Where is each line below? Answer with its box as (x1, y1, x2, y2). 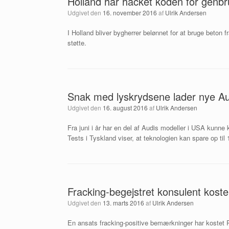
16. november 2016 (103, 8, 157, 17)
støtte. (67, 38, 86, 48)
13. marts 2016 (103, 198, 144, 207)
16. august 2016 (103, 103, 148, 112)
